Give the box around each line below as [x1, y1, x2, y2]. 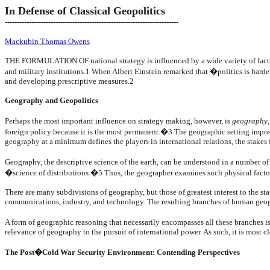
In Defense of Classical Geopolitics [5, 5, 165, 17]
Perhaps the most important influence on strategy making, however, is [5, 116, 232, 125]
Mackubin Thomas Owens [5, 37, 90, 46]
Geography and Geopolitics [5, 96, 98, 105]
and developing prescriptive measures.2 [5, 77, 134, 86]
